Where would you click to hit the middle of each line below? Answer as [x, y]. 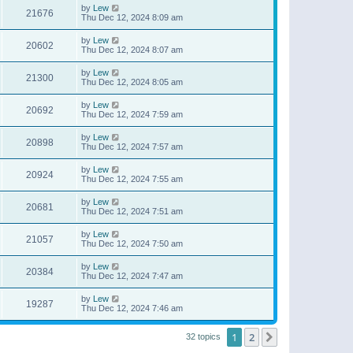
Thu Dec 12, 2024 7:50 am [132, 243]
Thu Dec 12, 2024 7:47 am [132, 276]
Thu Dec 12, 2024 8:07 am [132, 50]
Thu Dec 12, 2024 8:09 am [132, 17]
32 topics [204, 336]
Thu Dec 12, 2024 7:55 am [132, 179]
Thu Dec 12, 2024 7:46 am [132, 308]
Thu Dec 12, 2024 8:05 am [132, 82]
